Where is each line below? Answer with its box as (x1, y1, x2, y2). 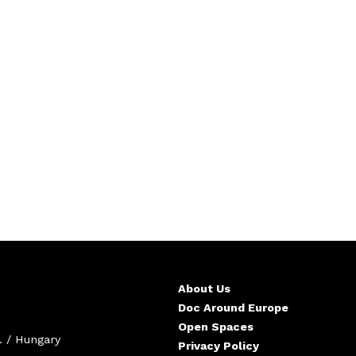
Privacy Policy (178, 339, 259, 352)
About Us (178, 281, 230, 295)
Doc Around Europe (178, 300, 288, 314)
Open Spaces (178, 319, 253, 333)
